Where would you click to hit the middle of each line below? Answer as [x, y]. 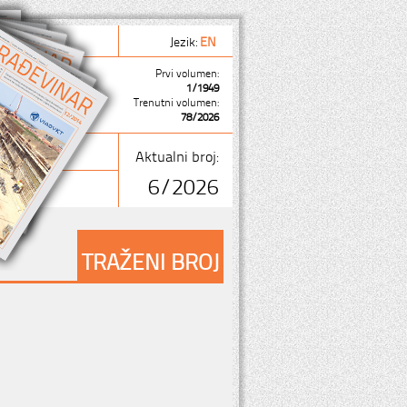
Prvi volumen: [187, 73]
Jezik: [185, 40]
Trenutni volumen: [176, 102]
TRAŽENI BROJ [150, 260]
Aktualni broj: [177, 155]
